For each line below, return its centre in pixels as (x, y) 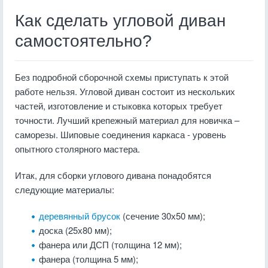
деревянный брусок (80, 216)
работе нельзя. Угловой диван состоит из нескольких (125, 91)
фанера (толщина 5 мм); (89, 259)
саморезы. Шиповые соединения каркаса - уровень (121, 134)
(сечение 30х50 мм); (163, 216)
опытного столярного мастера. (77, 149)
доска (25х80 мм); (75, 230)
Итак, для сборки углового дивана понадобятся (113, 175)
